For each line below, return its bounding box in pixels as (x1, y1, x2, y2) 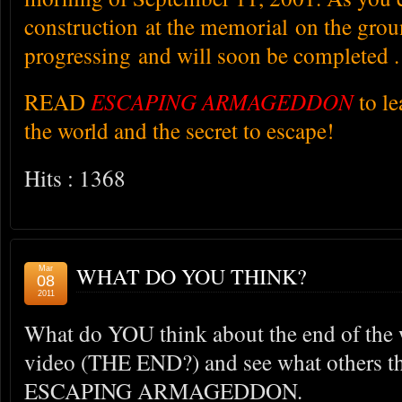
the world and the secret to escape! (24, 115, 334, 146)
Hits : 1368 (24, 162, 126, 194)
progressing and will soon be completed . (24, 39, 399, 70)
